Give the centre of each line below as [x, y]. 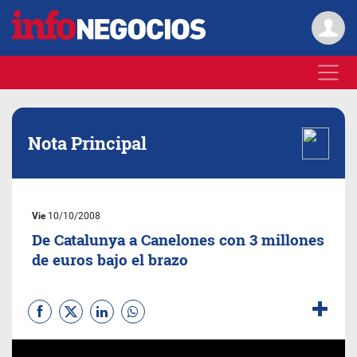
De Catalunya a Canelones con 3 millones [178, 239]
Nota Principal [87, 143]
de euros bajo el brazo [110, 259]
